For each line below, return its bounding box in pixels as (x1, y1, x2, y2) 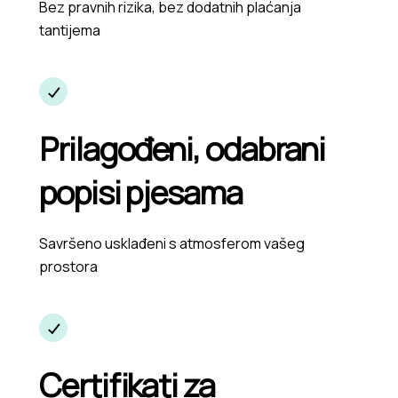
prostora (39, 257, 98, 276)
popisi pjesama (39, 171, 243, 214)
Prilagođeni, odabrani (39, 127, 326, 171)
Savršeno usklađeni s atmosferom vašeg (39, 234, 305, 253)
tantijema (39, 20, 100, 40)
